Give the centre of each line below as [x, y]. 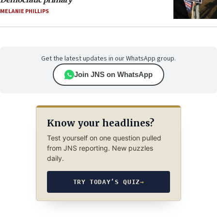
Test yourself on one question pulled [104, 138]
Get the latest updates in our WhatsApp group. [108, 59]
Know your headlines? [100, 123]
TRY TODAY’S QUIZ [106, 182]
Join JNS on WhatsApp [113, 75]
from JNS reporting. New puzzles [100, 148]
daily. [55, 158]
